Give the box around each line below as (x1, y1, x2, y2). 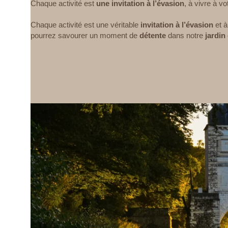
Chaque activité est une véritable (31, 20, 140, 30)
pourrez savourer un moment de (31, 31, 139, 40)
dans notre (166, 31, 205, 40)
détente (139, 31, 166, 40)
